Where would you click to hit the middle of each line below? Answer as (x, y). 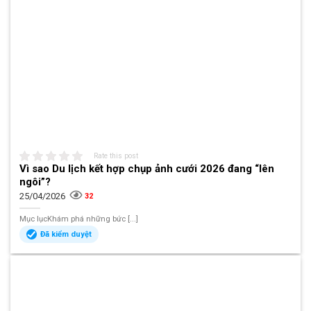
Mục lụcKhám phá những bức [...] (79, 219)
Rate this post (116, 155)
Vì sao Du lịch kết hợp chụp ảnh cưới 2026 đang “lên (147, 168)
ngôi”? (35, 182)
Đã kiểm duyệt (66, 234)
